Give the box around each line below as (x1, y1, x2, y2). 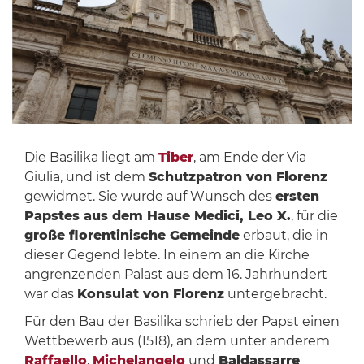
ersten (275, 188, 319, 205)
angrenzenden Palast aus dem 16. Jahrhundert (24, 266, 327, 283)
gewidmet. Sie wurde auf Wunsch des (24, 188, 275, 205)
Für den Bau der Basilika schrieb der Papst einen (24, 314, 340, 330)
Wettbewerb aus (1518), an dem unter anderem (24, 333, 330, 349)
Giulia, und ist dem (24, 169, 149, 185)
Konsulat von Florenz (76, 286, 224, 302)
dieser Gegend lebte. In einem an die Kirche (24, 247, 310, 263)
